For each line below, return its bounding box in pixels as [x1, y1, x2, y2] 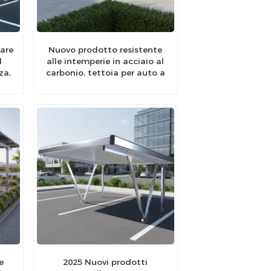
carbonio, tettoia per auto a [45, 68, 165, 78]
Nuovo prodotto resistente [48, 45, 163, 55]
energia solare [76, 79, 135, 90]
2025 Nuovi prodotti [63, 257, 148, 267]
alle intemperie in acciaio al [47, 56, 165, 67]
